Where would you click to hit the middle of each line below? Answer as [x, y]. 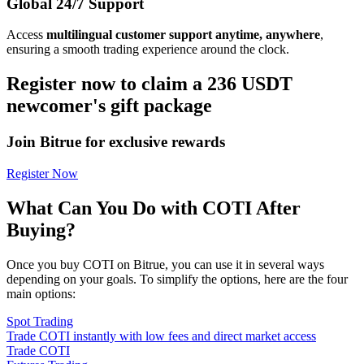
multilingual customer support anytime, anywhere [183, 35]
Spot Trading [40, 321]
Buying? [41, 230]
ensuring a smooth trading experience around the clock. [148, 50]
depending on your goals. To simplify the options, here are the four [177, 279]
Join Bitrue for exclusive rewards [116, 142]
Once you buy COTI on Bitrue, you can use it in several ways [165, 264]
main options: [41, 293]
